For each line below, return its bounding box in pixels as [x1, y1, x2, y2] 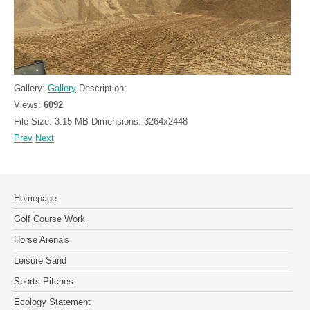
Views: [14, 99, 44, 110]
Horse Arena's [14, 234, 69, 245]
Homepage [14, 192, 57, 203]
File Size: [14, 116, 55, 127]
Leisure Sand [14, 255, 66, 266]
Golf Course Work [14, 213, 85, 224]
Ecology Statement [14, 296, 91, 307]
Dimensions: [91, 116, 144, 127]
